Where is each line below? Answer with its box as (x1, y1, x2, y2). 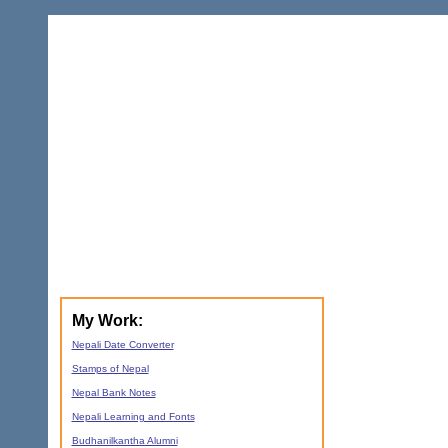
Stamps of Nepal (71, 363, 149, 375)
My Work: (71, 312, 143, 330)
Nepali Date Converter (71, 339, 174, 351)
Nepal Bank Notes (71, 387, 156, 399)
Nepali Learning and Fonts (71, 411, 195, 423)
